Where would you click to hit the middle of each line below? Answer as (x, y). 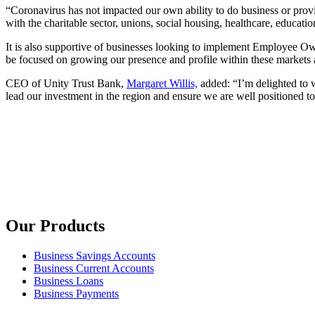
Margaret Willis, (162, 84)
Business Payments (76, 293)
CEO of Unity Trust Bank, (66, 84)
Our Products (55, 226)
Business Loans (69, 281)
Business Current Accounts (94, 268)
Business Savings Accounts (95, 255)
